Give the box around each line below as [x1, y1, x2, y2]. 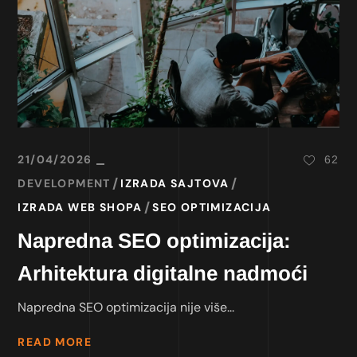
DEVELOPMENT [18, 176, 111, 191]
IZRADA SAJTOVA [120, 176, 229, 191]
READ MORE [18, 334, 92, 349]
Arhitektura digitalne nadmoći [18, 261, 308, 286]
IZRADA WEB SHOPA [18, 200, 143, 215]
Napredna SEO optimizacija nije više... [18, 299, 235, 316]
